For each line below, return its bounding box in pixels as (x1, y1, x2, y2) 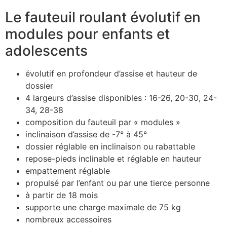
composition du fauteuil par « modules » (25, 117, 180, 128)
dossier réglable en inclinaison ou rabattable (25, 141, 195, 152)
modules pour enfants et (5, 25, 170, 43)
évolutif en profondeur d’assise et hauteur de (25, 68, 197, 79)
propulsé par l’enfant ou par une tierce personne (25, 178, 210, 188)
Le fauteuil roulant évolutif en (5, 9, 201, 26)
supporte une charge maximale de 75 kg (25, 202, 181, 213)
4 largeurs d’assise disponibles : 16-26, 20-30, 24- (25, 93, 217, 103)
